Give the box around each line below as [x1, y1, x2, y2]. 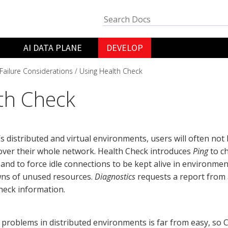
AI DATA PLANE [23, 42, 82, 53]
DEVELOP [106, 42, 144, 53]
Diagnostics [95, 170, 135, 182]
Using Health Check [79, 66, 142, 76]
